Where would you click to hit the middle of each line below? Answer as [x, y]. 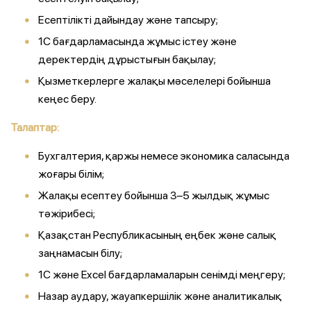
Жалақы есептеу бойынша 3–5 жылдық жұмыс [154, 195]
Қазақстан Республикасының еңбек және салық [157, 235]
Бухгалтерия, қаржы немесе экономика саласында [164, 156]
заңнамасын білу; [80, 253]
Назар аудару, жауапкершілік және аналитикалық [160, 296]
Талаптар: [35, 127]
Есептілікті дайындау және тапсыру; [128, 20]
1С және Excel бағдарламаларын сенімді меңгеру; [162, 275]
